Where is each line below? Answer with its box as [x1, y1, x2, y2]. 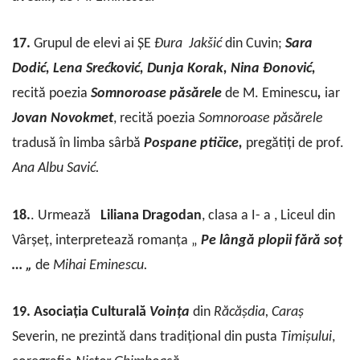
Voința [149, 304, 193, 320]
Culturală [92, 304, 146, 320]
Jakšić [186, 36, 222, 52]
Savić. [67, 161, 100, 177]
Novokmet [51, 111, 113, 127]
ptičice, [200, 136, 246, 152]
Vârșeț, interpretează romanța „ [12, 232, 201, 248]
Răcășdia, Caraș [214, 304, 304, 320]
